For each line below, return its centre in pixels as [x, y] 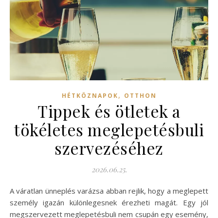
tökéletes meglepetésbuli [109, 130]
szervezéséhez [109, 148]
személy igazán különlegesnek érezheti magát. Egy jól [109, 203]
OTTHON [140, 96]
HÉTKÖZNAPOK [90, 96]
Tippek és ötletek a [109, 111]
